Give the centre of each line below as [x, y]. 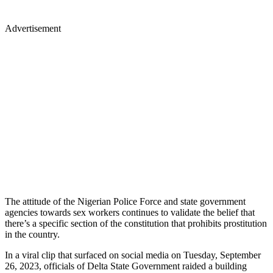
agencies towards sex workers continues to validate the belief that [130, 212]
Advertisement [33, 28]
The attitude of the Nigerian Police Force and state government [125, 201]
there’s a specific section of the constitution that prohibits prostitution [136, 223]
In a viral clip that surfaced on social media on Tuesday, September [133, 255]
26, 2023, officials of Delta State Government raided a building [126, 266]
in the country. [34, 234]
